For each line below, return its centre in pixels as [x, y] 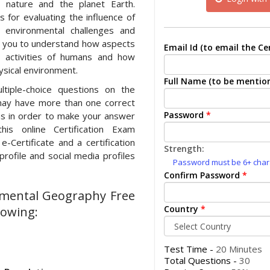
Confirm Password [202, 175]
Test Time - [190, 249]
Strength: [184, 149]
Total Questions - [202, 260]
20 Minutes [239, 249]
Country [181, 209]
